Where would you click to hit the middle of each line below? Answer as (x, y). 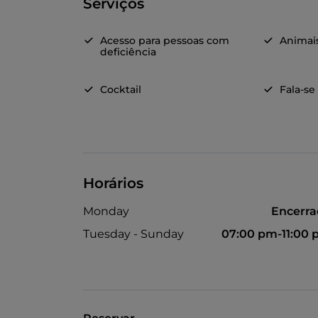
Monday (106, 212)
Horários (113, 183)
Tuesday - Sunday (133, 234)
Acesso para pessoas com (165, 41)
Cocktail (121, 90)
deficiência (128, 52)
